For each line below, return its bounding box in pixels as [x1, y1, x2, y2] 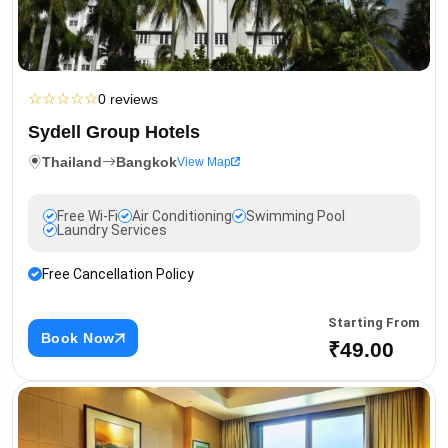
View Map [177, 154, 231, 169]
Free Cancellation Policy [42, 265, 194, 282]
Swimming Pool [246, 207, 345, 224]
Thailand [42, 153, 102, 170]
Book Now [41, 329, 115, 346]
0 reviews [98, 90, 158, 107]
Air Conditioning [132, 207, 232, 224]
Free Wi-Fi [57, 207, 118, 224]
